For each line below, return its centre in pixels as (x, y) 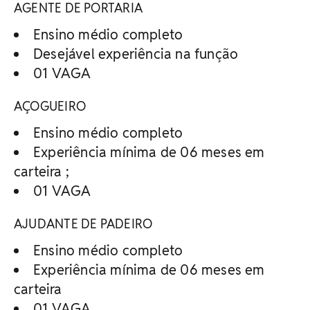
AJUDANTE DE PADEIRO (83, 224)
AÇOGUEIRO (50, 106)
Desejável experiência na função (136, 54)
